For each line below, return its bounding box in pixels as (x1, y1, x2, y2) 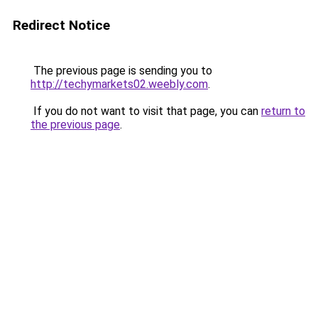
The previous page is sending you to (31, 64, 212, 77)
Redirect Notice (13, 17, 110, 33)
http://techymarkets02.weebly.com (31, 77, 208, 91)
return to (261, 104, 305, 118)
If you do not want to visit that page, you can (31, 104, 261, 118)
